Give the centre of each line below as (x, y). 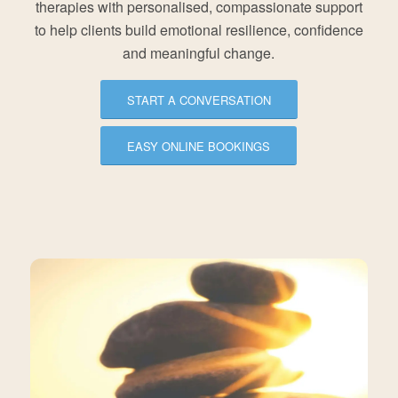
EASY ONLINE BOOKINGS (199, 146)
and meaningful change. (199, 53)
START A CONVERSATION (199, 99)
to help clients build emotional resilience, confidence (199, 30)
